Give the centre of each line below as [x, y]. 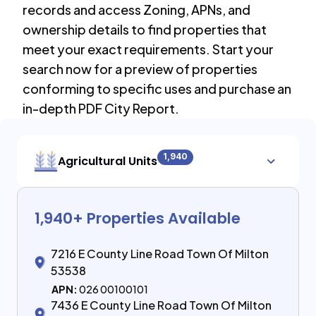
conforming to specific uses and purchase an [157, 89]
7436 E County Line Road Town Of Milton [161, 305]
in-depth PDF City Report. [101, 108]
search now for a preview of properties [140, 69]
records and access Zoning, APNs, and [136, 10]
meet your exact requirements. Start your [148, 49]
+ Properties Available [157, 218]
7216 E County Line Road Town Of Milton [160, 254]
